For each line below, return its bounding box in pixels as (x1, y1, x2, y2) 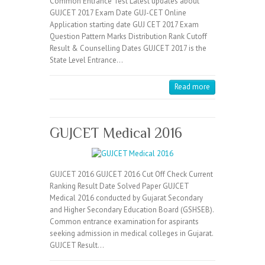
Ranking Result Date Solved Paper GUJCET (50, 181, 189, 191)
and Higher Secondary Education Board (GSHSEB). (50, 205, 214, 215)
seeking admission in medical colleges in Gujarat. (50, 228, 213, 238)
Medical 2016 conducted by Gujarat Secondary (50, 193, 203, 203)
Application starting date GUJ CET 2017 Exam (50, 20, 199, 30)
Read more (174, 82, 210, 92)
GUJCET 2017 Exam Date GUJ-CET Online (50, 8, 186, 18)
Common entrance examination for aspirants (50, 216, 199, 227)
